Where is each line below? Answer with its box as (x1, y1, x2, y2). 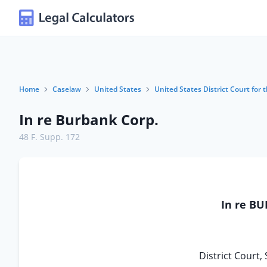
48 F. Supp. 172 (19, 131, 80, 142)
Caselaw (52, 84, 81, 94)
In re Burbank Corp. (19, 110, 159, 129)
